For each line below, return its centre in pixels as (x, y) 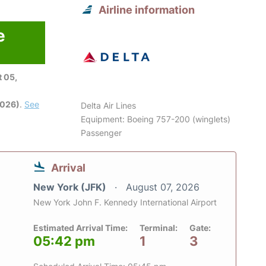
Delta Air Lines (109, 106)
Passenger (102, 133)
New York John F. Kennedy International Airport (125, 202)
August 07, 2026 (163, 187)
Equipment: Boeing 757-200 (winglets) (156, 119)
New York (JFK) (71, 187)
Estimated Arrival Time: (80, 228)
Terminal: (159, 228)
